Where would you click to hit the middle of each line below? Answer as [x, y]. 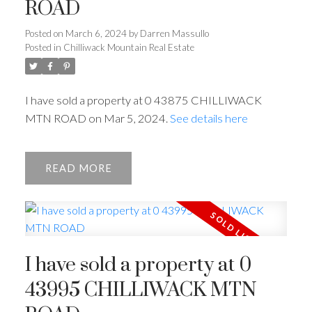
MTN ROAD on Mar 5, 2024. [97, 118]
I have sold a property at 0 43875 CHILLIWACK [143, 100]
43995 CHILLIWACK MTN [141, 291]
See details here [209, 118]
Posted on [45, 33]
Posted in [43, 47]
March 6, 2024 [96, 33]
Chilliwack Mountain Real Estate [128, 47]
